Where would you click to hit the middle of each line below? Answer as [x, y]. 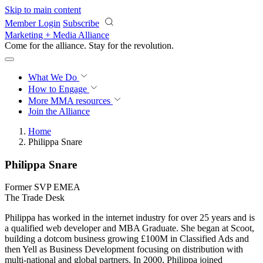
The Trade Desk [35, 198]
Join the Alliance [59, 111]
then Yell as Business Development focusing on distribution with [124, 249]
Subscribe [81, 23]
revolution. [154, 45]
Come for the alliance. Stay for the [69, 45]
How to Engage [59, 89]
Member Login [33, 23]
